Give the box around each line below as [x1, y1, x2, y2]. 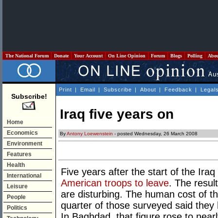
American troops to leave [61, 178, 169, 189]
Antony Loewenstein [67, 131, 113, 137]
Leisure [7, 183, 28, 190]
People [7, 194, 26, 200]
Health [7, 162, 25, 168]
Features [7, 151, 32, 158]
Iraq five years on [60, 107, 174, 122]
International [7, 172, 41, 179]
